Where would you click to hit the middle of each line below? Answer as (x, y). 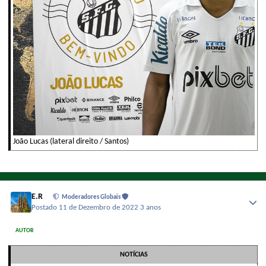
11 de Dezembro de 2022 (100, 208)
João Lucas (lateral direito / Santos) (71, 141)
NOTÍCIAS (134, 255)
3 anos (151, 208)
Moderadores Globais (92, 197)
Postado (45, 208)
